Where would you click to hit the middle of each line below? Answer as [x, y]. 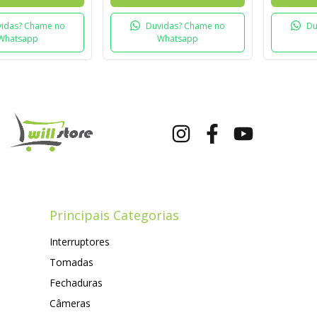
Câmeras [70, 304]
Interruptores [80, 242]
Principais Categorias [114, 215]
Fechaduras [76, 283]
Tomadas [71, 263]
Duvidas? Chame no [186, 25]
